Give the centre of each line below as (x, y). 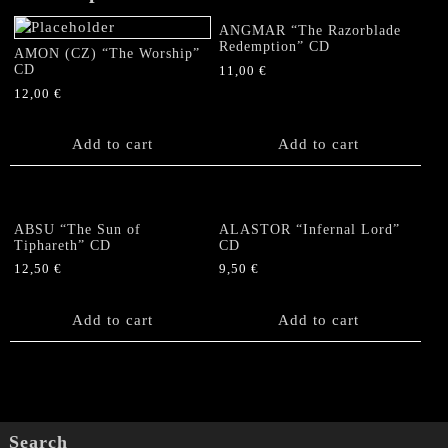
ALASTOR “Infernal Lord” (310, 229)
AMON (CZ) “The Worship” (107, 53)
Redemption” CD (275, 46)
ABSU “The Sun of (77, 229)
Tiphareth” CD (62, 245)
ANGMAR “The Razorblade (310, 30)
